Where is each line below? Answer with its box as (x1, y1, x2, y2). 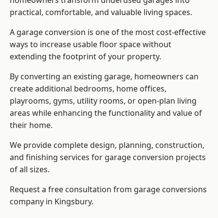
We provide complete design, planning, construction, (10, 140, 204, 151)
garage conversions (134, 184, 207, 195)
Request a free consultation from (10, 184, 134, 195)
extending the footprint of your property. (10, 51, 163, 62)
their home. (10, 120, 53, 131)
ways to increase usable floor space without (10, 39, 171, 50)
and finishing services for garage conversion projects (10, 152, 206, 163)
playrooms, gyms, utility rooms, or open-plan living (10, 95, 197, 107)
